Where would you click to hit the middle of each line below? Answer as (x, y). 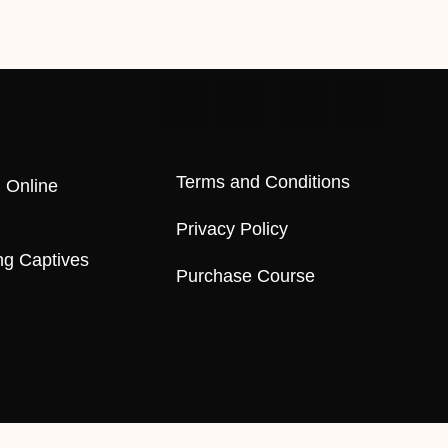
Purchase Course (245, 276)
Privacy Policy (231, 229)
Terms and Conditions (262, 182)
